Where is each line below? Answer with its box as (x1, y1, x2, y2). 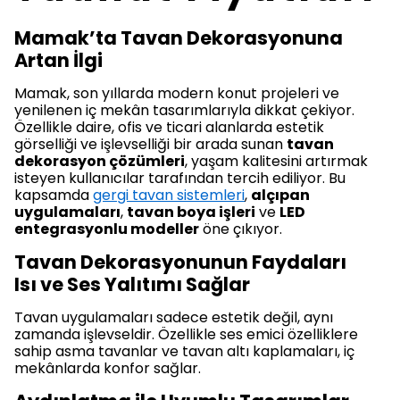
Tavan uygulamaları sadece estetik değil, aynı (14, 307, 333, 329)
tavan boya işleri (127, 202, 255, 223)
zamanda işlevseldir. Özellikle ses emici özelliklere (14, 324, 358, 346)
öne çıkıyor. (199, 219, 282, 240)
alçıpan (251, 185, 310, 206)
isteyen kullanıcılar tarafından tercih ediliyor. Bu (14, 168, 346, 189)
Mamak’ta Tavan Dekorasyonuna (14, 25, 343, 52)
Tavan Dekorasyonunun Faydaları (14, 249, 346, 276)
